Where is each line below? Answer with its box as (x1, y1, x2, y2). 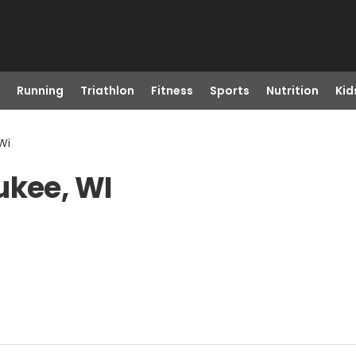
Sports (209, 83, 250, 99)
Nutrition (265, 83, 319, 99)
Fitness (150, 83, 193, 99)
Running (16, 83, 64, 99)
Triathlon (79, 83, 134, 99)
